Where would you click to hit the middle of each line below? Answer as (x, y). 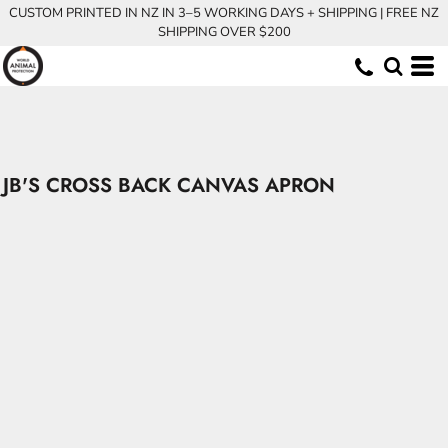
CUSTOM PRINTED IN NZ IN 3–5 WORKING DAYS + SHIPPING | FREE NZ (224, 13)
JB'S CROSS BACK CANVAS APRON (169, 185)
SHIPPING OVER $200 (224, 32)
